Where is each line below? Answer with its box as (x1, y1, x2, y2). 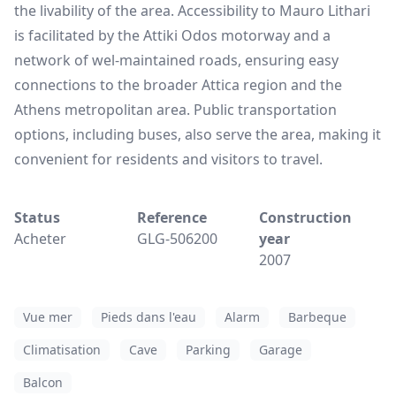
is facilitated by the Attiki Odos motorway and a (14, 25, 331, 45)
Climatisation (23, 340, 101, 358)
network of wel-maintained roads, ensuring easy (14, 49, 339, 70)
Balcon (23, 373, 63, 391)
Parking (186, 340, 231, 358)
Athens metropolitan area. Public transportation (14, 99, 337, 119)
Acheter (14, 228, 66, 248)
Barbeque (288, 308, 346, 325)
